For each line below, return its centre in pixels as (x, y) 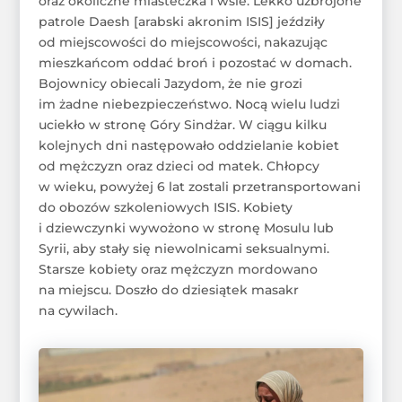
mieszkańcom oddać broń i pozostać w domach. (195, 62)
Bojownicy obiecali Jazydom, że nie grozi (170, 83)
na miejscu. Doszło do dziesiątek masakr (168, 289)
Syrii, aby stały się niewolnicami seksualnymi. (184, 248)
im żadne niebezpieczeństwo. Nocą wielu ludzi (189, 104)
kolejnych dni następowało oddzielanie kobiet (188, 145)
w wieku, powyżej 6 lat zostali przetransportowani (199, 186)
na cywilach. (78, 310)
